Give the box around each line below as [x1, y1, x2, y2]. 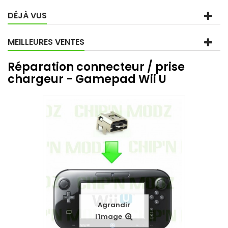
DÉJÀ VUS [8, 9, 47, 21]
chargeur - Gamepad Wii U [8, 71, 166, 87]
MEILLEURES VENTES [8, 36, 84, 48]
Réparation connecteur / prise [8, 59, 185, 75]
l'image [95, 211, 122, 221]
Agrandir [98, 199, 130, 210]
